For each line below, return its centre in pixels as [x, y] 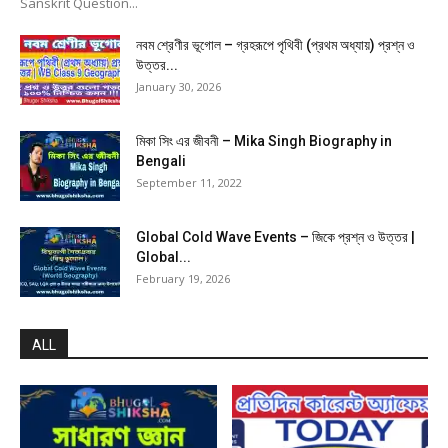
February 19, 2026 [183, 279]
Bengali [161, 161]
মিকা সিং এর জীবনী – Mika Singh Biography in [264, 141]
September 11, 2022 [189, 183]
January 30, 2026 [178, 87]
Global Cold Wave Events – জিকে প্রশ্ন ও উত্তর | [275, 237]
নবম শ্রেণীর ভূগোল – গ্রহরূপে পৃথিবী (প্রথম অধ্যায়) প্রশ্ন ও [275, 45]
